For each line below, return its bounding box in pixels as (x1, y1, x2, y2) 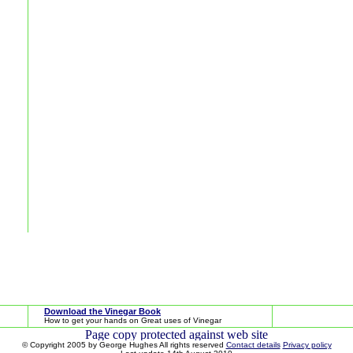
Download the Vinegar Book (44, 307, 161, 316)
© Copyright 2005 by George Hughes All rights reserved (21, 340, 226, 349)
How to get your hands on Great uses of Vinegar (44, 316, 221, 325)
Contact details (225, 340, 281, 349)
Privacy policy (282, 340, 332, 349)
